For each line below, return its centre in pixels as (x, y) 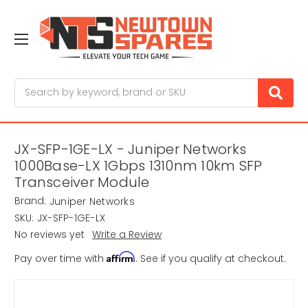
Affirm (121, 257)
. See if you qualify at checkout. (211, 259)
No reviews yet (49, 235)
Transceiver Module (82, 183)
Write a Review (126, 235)
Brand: (30, 201)
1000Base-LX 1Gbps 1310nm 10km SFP (139, 166)
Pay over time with (60, 259)
